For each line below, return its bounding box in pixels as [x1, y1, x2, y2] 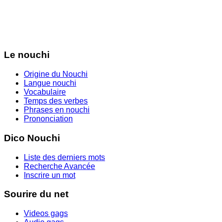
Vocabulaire [24, 88, 66, 97]
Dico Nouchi [4, 132, 60, 143]
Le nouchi [4, 50, 50, 60]
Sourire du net [4, 189, 68, 200]
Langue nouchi [24, 79, 76, 88]
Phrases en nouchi [24, 106, 90, 114]
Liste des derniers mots [24, 153, 105, 162]
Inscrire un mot [24, 170, 75, 179]
